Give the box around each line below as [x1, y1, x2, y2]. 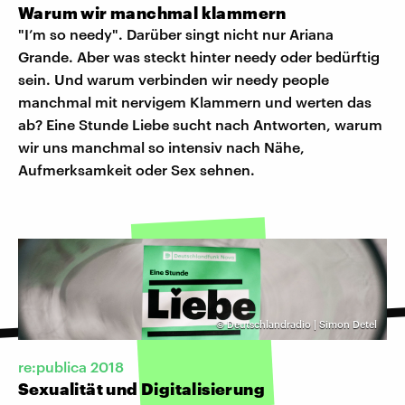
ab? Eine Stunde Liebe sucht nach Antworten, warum [18, 116, 382, 134]
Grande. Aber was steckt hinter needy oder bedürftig [18, 48, 380, 66]
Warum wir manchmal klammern [18, 3, 287, 24]
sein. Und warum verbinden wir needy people [18, 71, 329, 89]
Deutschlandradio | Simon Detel [227, 318, 377, 331]
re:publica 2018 [18, 358, 124, 376]
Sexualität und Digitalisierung [18, 379, 265, 400]
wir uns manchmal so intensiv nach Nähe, [18, 138, 305, 156]
